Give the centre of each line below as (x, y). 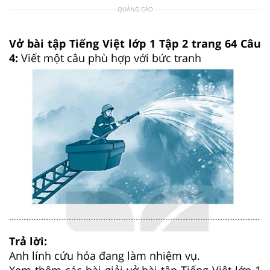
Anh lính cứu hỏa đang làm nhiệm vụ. (105, 256)
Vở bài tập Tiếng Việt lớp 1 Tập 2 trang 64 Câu (135, 43)
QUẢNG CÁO (135, 9)
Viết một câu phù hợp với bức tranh (111, 58)
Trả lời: (28, 241)
